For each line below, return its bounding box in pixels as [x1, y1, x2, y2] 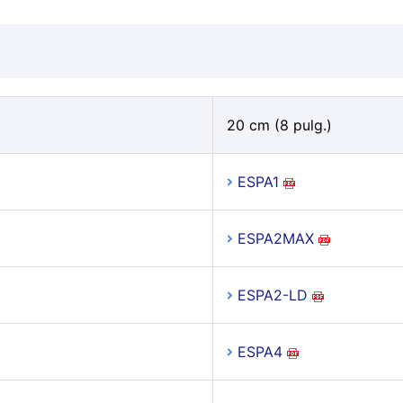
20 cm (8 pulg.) [226, 116, 332, 134]
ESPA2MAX [237, 229, 314, 247]
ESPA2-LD [237, 286, 308, 304]
